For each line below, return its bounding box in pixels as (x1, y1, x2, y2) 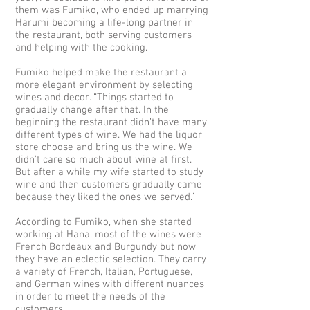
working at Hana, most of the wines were (15, 228, 201, 241)
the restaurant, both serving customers (15, 29, 192, 42)
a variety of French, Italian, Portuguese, (15, 266, 192, 278)
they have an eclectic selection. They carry (15, 253, 206, 266)
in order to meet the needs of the (15, 291, 165, 303)
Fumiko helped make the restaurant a (15, 66, 187, 79)
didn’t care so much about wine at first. (15, 154, 192, 166)
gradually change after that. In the (15, 104, 169, 116)
